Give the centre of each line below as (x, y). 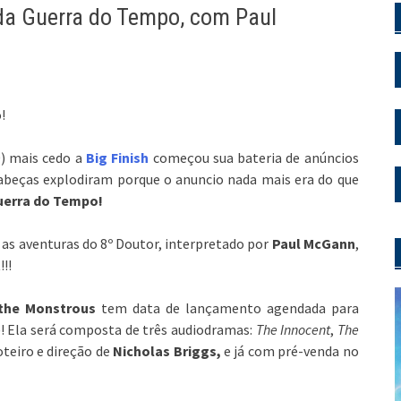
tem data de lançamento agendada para (227, 307)
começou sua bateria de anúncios (254, 157)
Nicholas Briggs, (169, 350)
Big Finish (118, 157)
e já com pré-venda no (291, 350)
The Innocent (293, 329)
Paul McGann (313, 243)
